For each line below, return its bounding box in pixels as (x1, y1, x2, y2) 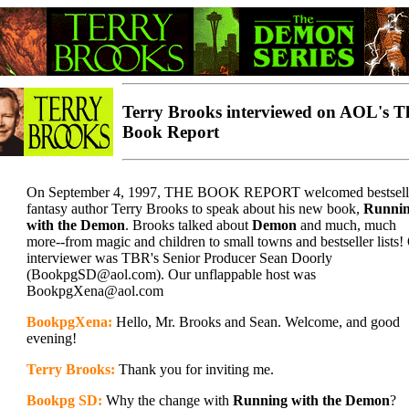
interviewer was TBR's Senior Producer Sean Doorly (26, 250, 332, 266)
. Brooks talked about (125, 217, 252, 233)
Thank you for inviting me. (115, 362, 274, 377)
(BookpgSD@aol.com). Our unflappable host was (26, 267, 316, 282)
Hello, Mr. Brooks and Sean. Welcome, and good (112, 314, 400, 330)
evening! (26, 330, 77, 346)
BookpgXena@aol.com (26, 283, 163, 299)
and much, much (297, 217, 396, 233)
